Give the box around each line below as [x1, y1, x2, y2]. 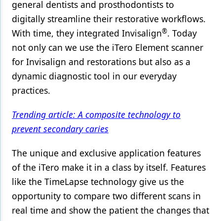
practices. [12, 84, 50, 97]
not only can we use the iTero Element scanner [12, 41, 203, 54]
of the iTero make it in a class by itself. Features [12, 161, 206, 174]
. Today [167, 27, 197, 39]
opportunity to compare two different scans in [12, 190, 201, 202]
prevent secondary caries [12, 123, 109, 135]
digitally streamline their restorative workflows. [12, 13, 206, 25]
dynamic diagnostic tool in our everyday [12, 70, 177, 82]
